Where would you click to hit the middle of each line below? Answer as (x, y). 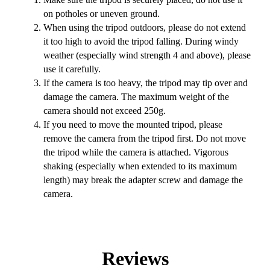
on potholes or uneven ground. (102, 14)
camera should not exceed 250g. (105, 111)
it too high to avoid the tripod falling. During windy (141, 42)
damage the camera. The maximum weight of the (136, 97)
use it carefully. (72, 69)
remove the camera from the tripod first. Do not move (145, 139)
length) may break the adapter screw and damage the (143, 180)
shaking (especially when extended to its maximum (140, 166)
